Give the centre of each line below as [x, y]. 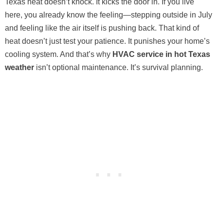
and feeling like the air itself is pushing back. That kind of [102, 28]
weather [19, 68]
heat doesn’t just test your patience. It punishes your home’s [107, 41]
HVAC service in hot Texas [161, 54]
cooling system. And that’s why [59, 54]
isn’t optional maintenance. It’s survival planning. [118, 68]
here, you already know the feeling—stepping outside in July [109, 15]
